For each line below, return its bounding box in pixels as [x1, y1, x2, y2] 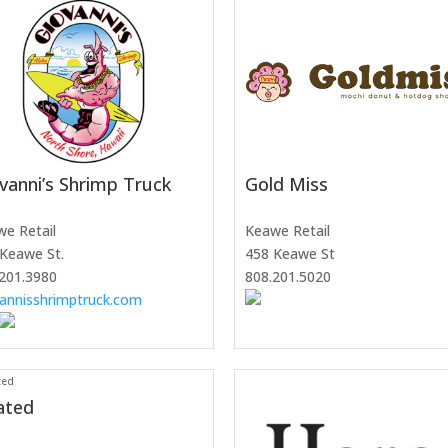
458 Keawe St [245, 244, 335, 264]
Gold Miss [245, 172, 328, 197]
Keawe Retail [245, 221, 330, 241]
